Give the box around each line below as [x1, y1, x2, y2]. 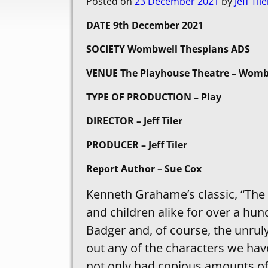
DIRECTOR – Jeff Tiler [86, 114, 182, 127]
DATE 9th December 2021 [86, 18, 203, 32]
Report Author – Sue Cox [86, 162, 202, 175]
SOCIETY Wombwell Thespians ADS [86, 42, 250, 56]
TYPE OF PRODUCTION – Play [86, 90, 221, 103]
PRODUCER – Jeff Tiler [86, 138, 187, 151]
